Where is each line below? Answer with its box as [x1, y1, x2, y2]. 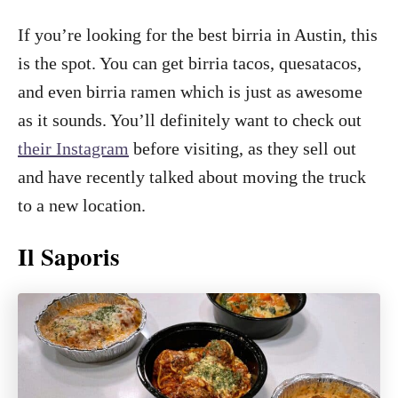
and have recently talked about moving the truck [18, 166, 366, 187]
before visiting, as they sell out [129, 138, 356, 158]
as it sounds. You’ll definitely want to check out [18, 109, 362, 130]
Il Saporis [18, 238, 120, 274]
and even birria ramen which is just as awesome [18, 81, 362, 101]
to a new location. [18, 195, 146, 215]
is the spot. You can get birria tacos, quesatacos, [18, 52, 362, 73]
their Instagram [18, 138, 129, 158]
